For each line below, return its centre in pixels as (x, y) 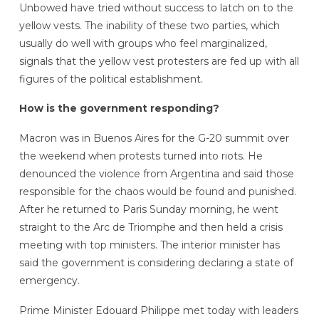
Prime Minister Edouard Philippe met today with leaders (158, 311)
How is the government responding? (119, 109)
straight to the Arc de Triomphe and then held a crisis (151, 228)
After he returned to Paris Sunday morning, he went (148, 210)
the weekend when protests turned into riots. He (141, 156)
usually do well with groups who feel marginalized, (143, 43)
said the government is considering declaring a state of (156, 263)
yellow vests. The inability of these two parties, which (149, 25)
